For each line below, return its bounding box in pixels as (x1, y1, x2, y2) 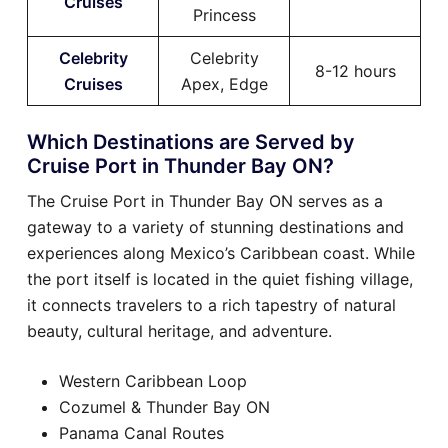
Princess (192, 4, 256, 25)
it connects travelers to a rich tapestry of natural (27, 294, 396, 315)
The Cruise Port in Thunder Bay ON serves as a (27, 190, 383, 211)
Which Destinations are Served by (27, 129, 355, 154)
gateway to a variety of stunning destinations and (27, 216, 404, 237)
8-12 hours (314, 60, 396, 81)
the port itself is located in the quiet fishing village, (27, 268, 413, 289)
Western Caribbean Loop (59, 370, 247, 391)
